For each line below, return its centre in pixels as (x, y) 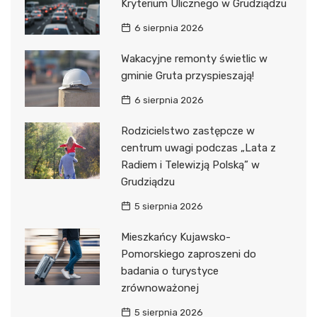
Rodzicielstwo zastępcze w (188, 131)
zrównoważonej (160, 288)
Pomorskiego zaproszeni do (188, 254)
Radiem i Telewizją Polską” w (190, 165)
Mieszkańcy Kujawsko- (175, 237)
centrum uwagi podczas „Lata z (198, 148)
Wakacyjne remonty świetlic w (194, 59)
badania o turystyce (169, 271)
